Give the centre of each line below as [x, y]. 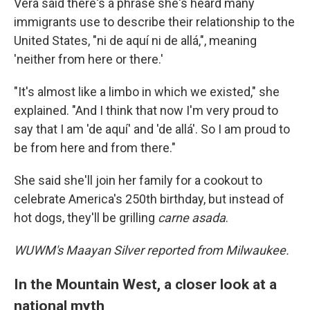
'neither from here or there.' [89, 59]
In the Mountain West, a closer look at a [145, 284]
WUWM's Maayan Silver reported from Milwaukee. [152, 250]
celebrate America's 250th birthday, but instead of [149, 199]
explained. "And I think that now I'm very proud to [146, 110]
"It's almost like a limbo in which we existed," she [147, 92]
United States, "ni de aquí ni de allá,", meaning [135, 40]
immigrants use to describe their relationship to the [154, 22]
